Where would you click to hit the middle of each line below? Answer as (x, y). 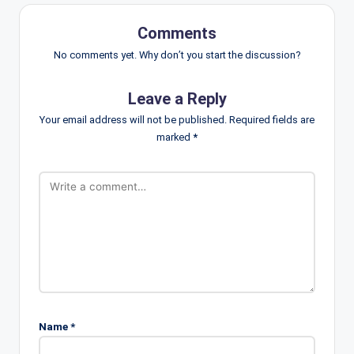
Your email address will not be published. (133, 120)
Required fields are (272, 120)
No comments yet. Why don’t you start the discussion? (177, 55)
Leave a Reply (177, 98)
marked (175, 137)
